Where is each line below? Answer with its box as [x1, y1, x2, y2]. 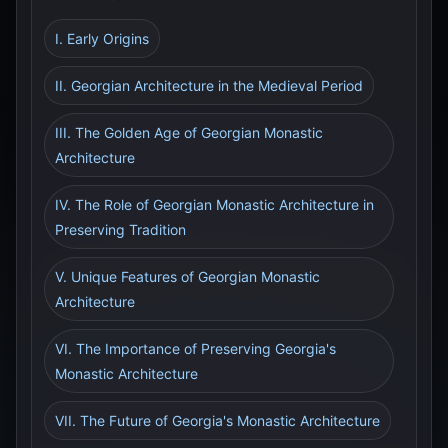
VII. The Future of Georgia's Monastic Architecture [55, 412, 380, 429]
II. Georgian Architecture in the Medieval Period [55, 77, 363, 94]
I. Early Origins [55, 30, 149, 47]
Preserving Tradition [55, 221, 186, 238]
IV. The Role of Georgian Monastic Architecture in [55, 196, 374, 213]
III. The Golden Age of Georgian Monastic [55, 124, 323, 141]
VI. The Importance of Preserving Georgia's [55, 340, 336, 357]
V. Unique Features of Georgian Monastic [55, 268, 320, 285]
